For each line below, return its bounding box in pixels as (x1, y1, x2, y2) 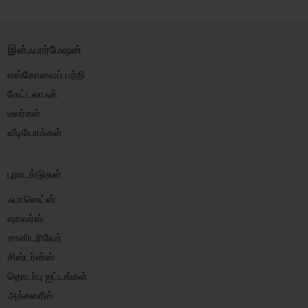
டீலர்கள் (7, 106, 41, 120)
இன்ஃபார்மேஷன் (7, 42, 82, 56)
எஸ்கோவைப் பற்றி (7, 67, 85, 81)
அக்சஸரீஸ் (7, 288, 53, 302)
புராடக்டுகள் (7, 166, 62, 181)
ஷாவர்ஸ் (7, 211, 43, 225)
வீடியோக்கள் (7, 125, 62, 139)
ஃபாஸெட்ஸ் (7, 192, 55, 206)
